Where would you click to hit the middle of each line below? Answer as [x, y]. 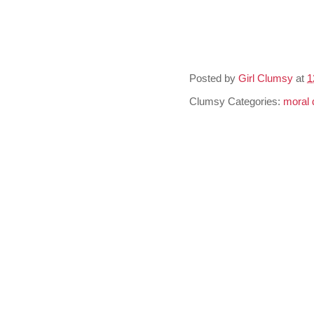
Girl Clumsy [266, 78]
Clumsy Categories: [236, 101]
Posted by [214, 78]
